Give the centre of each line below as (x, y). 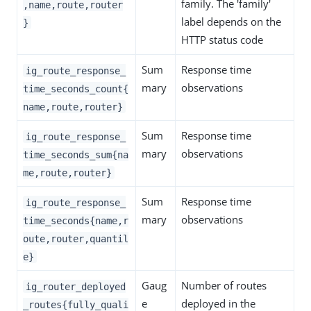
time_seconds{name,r (76, 220)
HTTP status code (222, 40)
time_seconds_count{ (76, 89)
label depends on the (231, 22)
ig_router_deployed (75, 286)
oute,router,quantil (76, 238)
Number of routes (224, 286)
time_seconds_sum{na (76, 154)
